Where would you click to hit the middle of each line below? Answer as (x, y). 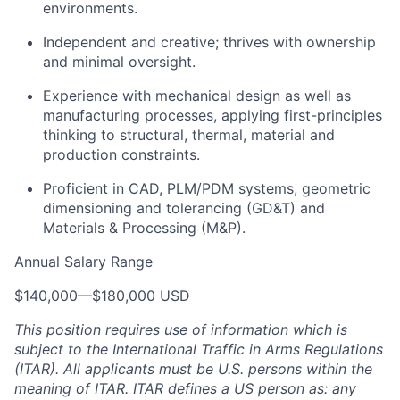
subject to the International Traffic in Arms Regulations (199, 349)
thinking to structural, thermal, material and (189, 135)
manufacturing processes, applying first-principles (212, 115)
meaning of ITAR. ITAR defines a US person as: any (185, 388)
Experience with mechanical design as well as (197, 96)
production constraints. (121, 154)
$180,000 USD (141, 296)
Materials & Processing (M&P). (144, 228)
